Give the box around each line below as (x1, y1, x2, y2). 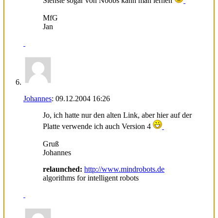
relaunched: (43, 164, 82, 173)
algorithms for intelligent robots (43, 173, 139, 182)
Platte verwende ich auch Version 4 (43, 122, 153, 130)
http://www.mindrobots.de (84, 164, 164, 173)
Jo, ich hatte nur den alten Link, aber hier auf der (43, 110, 192, 119)
